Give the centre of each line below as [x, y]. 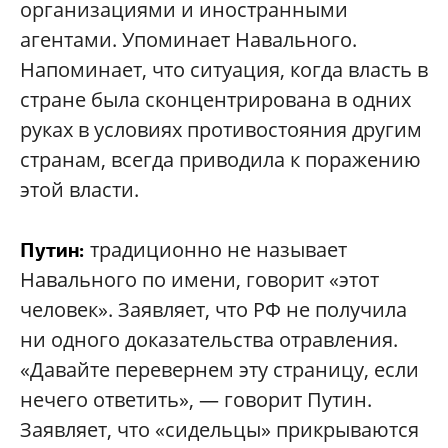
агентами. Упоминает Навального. [188, 39]
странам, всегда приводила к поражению [220, 159]
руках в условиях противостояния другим [221, 129]
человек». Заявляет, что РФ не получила [213, 309]
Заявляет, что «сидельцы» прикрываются [219, 429]
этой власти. [82, 189]
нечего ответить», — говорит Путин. [196, 399]
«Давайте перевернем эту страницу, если [219, 369]
